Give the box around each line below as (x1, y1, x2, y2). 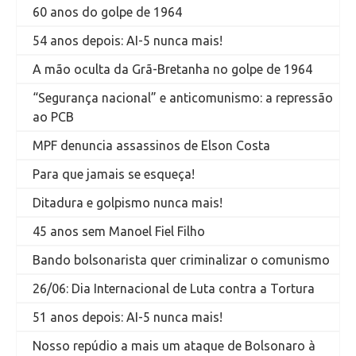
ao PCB (33, 110, 74, 125)
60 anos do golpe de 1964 (33, 5, 182, 20)
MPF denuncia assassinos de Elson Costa (33, 138, 270, 153)
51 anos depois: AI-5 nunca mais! (33, 310, 222, 325)
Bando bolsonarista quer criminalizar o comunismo (33, 253, 330, 268)
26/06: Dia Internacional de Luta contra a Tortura (33, 281, 315, 296)
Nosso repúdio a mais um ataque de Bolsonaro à (33, 339, 315, 354)
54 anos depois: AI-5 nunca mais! (33, 33, 222, 48)
